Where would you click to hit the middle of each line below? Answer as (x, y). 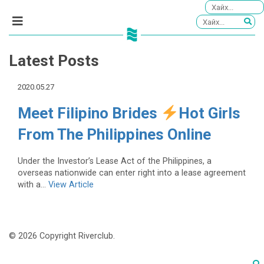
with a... (33, 184)
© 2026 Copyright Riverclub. (62, 236)
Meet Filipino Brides (89, 113)
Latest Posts (54, 61)
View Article (71, 184)
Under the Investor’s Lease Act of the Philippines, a (115, 161)
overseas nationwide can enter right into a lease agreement (132, 173)
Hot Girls (209, 113)
